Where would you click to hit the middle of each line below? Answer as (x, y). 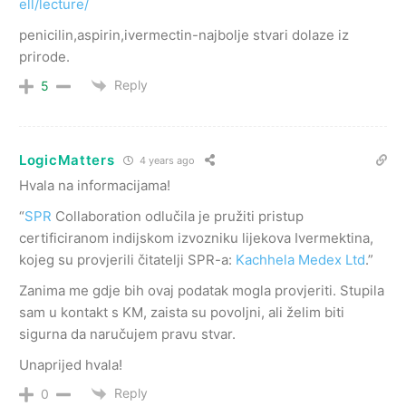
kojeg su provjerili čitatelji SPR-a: (127, 259)
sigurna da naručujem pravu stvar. (127, 333)
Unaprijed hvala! (71, 364)
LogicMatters (67, 160)
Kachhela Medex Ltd (300, 259)
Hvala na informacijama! (95, 185)
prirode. (44, 56)
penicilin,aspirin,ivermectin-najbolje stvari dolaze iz (184, 34)
